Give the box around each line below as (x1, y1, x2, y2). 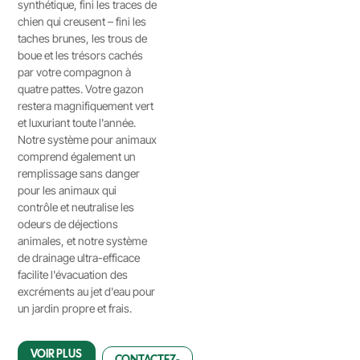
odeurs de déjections (18, 217, 119, 231)
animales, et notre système (18, 234, 148, 247)
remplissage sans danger (18, 166, 141, 180)
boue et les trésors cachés (18, 48, 144, 62)
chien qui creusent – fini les (18, 14, 147, 28)
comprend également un (18, 149, 137, 163)
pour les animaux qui (18, 183, 117, 197)
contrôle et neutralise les (18, 200, 135, 214)
